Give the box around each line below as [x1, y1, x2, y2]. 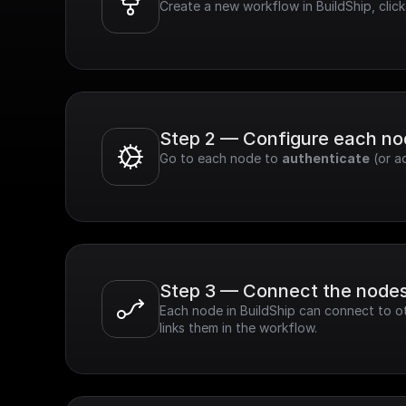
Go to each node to [159, 150, 282, 166]
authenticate [282, 150, 370, 166]
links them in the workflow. [159, 320, 317, 335]
